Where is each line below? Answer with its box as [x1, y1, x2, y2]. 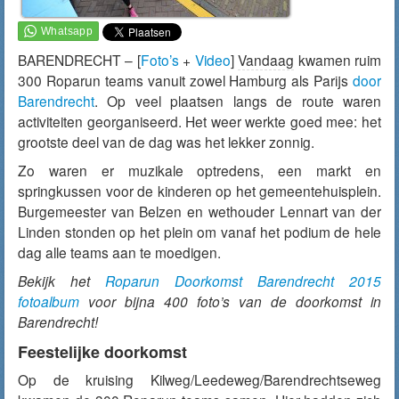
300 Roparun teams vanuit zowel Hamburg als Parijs [18, 70, 353, 90]
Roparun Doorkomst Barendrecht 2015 [105, 271, 381, 290]
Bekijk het [18, 271, 105, 290]
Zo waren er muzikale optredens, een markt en [18, 160, 381, 180]
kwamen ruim [294, 50, 382, 69]
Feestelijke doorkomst [18, 340, 187, 363]
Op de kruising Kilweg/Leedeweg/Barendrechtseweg [18, 370, 381, 389]
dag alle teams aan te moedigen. [18, 242, 221, 262]
